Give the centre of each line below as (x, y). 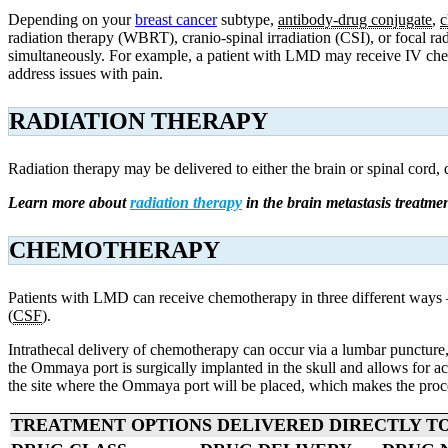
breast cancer (176, 19)
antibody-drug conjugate (355, 19)
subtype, (247, 19)
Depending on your (71, 19)
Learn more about (69, 202)
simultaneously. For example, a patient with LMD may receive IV (217, 55)
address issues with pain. (85, 73)
